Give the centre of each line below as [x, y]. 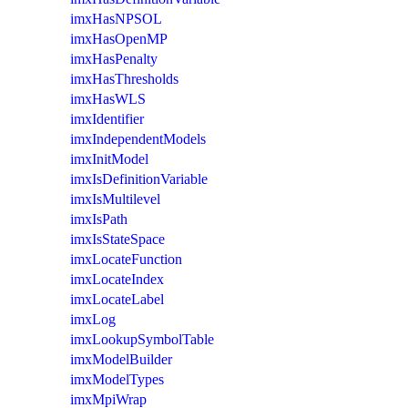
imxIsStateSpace [117, 239]
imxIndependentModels [138, 138]
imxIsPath [99, 219]
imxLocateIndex [117, 279]
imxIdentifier [107, 118]
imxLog [93, 319]
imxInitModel [109, 158]
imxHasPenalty [114, 58]
